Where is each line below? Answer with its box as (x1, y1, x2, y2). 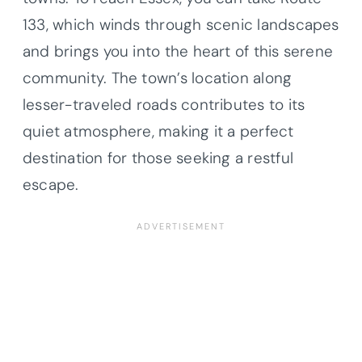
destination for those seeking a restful (23, 147, 293, 168)
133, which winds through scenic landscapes (23, 14, 339, 35)
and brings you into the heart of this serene (23, 40, 334, 61)
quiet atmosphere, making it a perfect (23, 120, 294, 141)
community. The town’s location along (23, 67, 293, 88)
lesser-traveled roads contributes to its (23, 94, 305, 115)
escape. (23, 174, 79, 195)
